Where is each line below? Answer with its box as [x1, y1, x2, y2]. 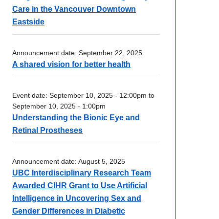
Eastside [12, 17, 44, 26]
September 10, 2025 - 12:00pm [49, 91, 147, 99]
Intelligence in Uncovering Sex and [12, 194, 141, 202]
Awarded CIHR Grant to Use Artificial [12, 181, 147, 190]
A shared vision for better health [12, 60, 131, 68]
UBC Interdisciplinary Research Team [12, 168, 151, 177]
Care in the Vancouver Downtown [12, 4, 136, 13]
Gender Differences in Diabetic [12, 206, 125, 215]
